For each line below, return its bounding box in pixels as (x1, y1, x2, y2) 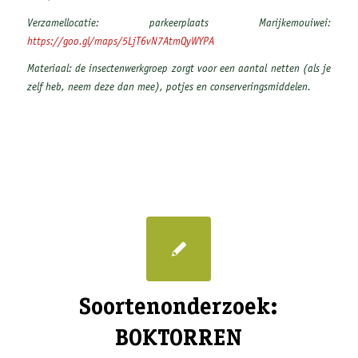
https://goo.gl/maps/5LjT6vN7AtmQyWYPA (26, 36, 214, 48)
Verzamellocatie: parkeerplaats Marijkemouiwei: (26, 18, 332, 30)
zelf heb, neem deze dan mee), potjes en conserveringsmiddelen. (26, 82, 311, 94)
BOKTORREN (115, 327, 243, 352)
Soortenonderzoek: (79, 296, 279, 320)
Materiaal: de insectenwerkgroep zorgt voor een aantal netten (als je (26, 64, 332, 76)
